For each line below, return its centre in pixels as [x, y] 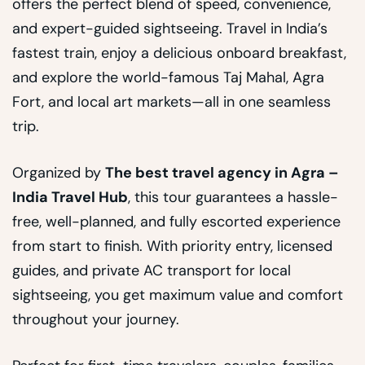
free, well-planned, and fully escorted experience [176, 221]
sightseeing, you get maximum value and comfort [178, 295]
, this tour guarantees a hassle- [233, 197]
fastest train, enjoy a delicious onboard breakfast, [179, 53]
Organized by [59, 172]
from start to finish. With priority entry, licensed [172, 246]
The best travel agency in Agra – [222, 172]
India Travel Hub [70, 197]
